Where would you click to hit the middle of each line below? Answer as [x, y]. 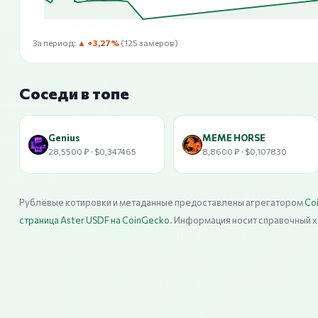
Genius [64, 137]
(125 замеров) [149, 43]
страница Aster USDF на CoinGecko [94, 220]
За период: [55, 43]
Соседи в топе [74, 93]
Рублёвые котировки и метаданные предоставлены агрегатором [162, 202]
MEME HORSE [234, 137]
